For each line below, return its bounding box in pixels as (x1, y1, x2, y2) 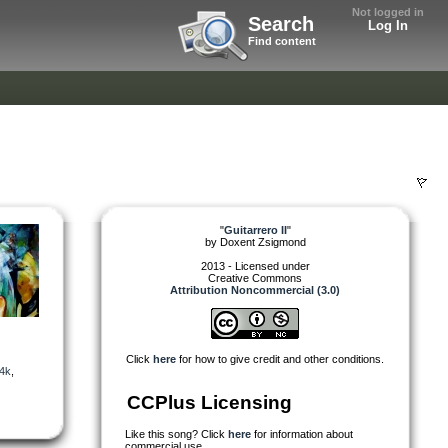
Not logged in (352, 6, 424, 18)
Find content (248, 35, 316, 47)
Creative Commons (208, 271, 302, 284)
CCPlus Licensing (127, 391, 292, 413)
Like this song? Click (125, 427, 228, 440)
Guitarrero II (223, 223, 287, 236)
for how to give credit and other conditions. (176, 352, 384, 365)
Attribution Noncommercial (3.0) (170, 283, 340, 296)
